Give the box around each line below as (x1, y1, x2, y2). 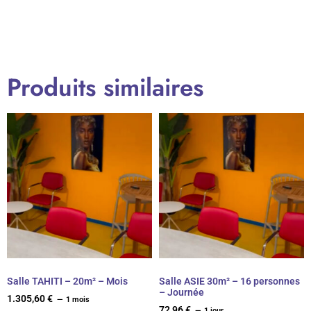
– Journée (159, 286, 204, 298)
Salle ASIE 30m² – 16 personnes (159, 275, 300, 287)
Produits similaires (7, 69, 203, 105)
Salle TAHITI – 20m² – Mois (7, 275, 128, 287)
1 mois (66, 294, 90, 304)
